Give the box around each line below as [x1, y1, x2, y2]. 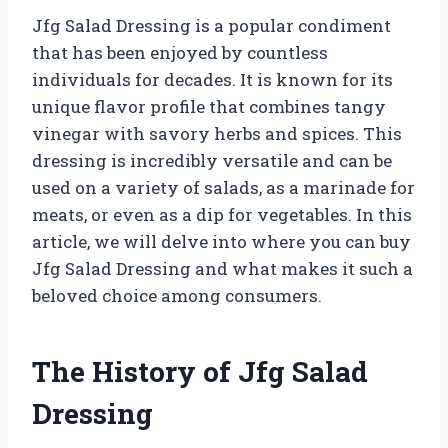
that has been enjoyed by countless [32, 40, 328, 64]
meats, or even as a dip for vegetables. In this [32, 202, 412, 226]
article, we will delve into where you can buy [32, 229, 411, 253]
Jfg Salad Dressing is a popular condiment [32, 13, 391, 37]
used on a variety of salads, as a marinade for [32, 175, 415, 199]
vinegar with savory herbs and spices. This [32, 121, 402, 145]
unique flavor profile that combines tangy [32, 94, 386, 118]
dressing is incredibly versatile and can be [32, 148, 392, 172]
